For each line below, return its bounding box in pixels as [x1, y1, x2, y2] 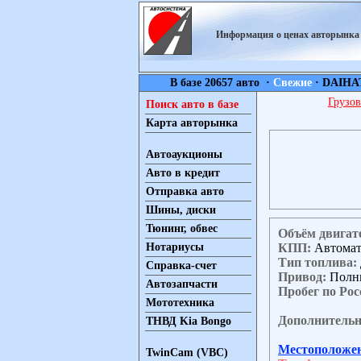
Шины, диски [146, 204, 216, 216]
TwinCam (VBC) [146, 346, 228, 359]
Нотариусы [146, 241, 204, 253]
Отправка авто [146, 185, 224, 197]
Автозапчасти [146, 278, 218, 290]
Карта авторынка [146, 117, 238, 129]
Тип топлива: [278, 255, 357, 269]
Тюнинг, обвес [146, 222, 218, 234]
